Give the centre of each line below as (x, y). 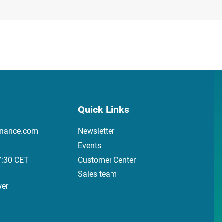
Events (89, 145)
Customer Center (107, 160)
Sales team (97, 174)
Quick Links (104, 109)
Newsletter (96, 131)
